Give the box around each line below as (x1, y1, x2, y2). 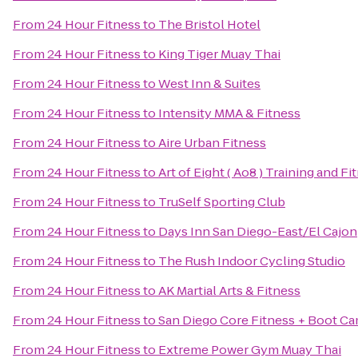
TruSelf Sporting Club (158, 193, 285, 210)
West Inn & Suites (158, 75, 261, 92)
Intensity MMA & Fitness (158, 105, 300, 121)
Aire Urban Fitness (158, 134, 266, 151)
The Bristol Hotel (158, 16, 261, 33)
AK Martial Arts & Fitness (158, 282, 300, 299)
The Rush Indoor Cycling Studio (158, 253, 345, 269)
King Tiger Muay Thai (158, 46, 280, 62)
